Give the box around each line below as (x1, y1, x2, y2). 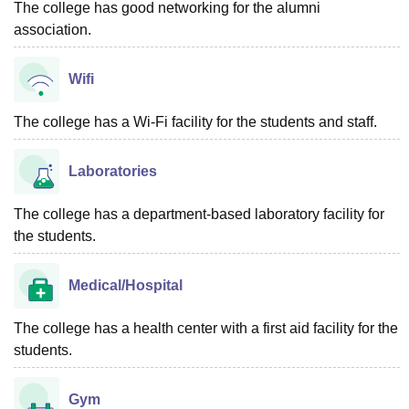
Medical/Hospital (68, 277, 183, 293)
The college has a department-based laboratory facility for (14, 205, 384, 222)
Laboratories (68, 163, 157, 179)
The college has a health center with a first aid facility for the (14, 320, 398, 336)
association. (14, 21, 91, 37)
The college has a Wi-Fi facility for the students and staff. (14, 113, 377, 130)
